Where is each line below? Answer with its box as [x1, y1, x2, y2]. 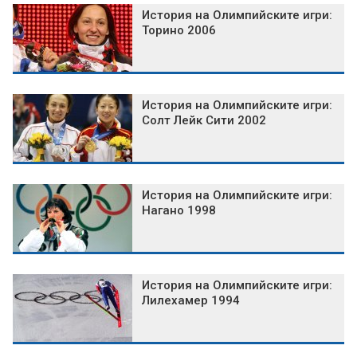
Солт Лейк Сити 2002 [142, 113, 266, 128]
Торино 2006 [142, 23, 216, 38]
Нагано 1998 [142, 203, 216, 218]
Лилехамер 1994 [142, 293, 240, 308]
